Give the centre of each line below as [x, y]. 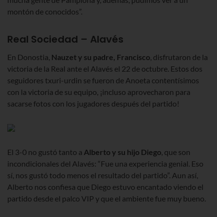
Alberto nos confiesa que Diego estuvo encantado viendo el [105, 187]
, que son [176, 152]
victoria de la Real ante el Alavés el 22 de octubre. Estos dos [105, 69]
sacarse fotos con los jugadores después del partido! [93, 104]
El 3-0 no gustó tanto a [46, 152]
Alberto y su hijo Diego [123, 152]
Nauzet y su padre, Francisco [101, 57]
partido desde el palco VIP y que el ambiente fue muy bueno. [107, 199]
